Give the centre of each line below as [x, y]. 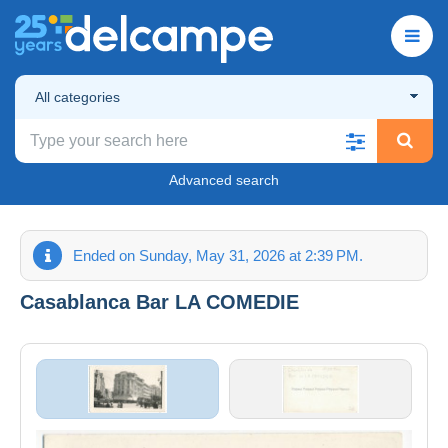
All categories [77, 96]
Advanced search [224, 179]
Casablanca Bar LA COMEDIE [159, 301]
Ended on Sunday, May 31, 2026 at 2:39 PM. [218, 255]
